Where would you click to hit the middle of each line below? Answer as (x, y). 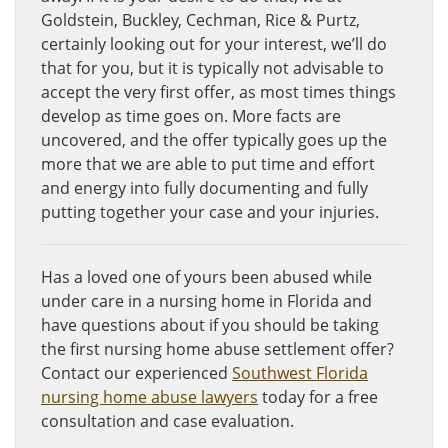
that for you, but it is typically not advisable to (212, 68)
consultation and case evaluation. (167, 421)
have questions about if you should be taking (210, 325)
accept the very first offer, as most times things (218, 92)
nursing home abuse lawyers (149, 397)
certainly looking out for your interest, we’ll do (214, 44)
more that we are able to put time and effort (208, 164)
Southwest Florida (300, 373)
